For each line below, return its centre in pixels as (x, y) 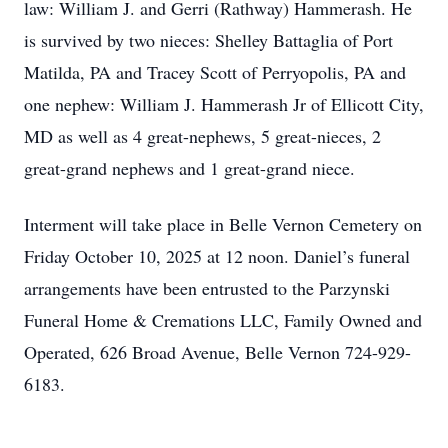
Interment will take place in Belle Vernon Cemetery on (223, 224)
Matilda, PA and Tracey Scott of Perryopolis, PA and (215, 72)
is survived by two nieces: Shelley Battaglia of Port (208, 40)
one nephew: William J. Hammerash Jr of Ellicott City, (224, 104)
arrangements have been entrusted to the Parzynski (207, 288)
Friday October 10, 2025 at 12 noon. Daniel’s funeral (217, 256)
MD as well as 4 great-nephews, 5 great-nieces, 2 (202, 136)
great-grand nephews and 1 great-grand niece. (189, 168)
